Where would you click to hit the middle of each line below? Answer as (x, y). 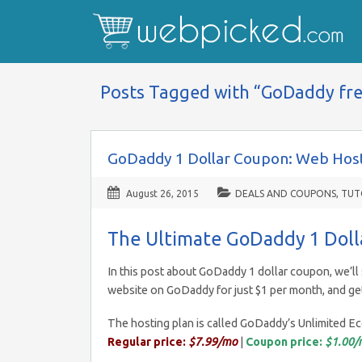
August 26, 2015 (162, 194)
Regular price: (147, 342)
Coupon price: (284, 342)
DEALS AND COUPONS (286, 194)
